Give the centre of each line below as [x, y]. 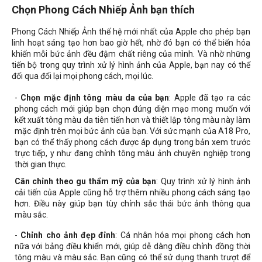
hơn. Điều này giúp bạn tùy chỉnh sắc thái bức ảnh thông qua [132, 203]
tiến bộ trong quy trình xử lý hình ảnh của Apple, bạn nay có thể [131, 65]
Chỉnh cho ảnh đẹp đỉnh [68, 235]
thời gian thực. [41, 164]
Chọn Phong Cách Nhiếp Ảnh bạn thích [103, 9]
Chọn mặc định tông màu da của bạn [95, 97]
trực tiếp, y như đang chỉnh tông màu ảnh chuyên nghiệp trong [132, 153]
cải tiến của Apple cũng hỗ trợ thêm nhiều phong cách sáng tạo [132, 192]
